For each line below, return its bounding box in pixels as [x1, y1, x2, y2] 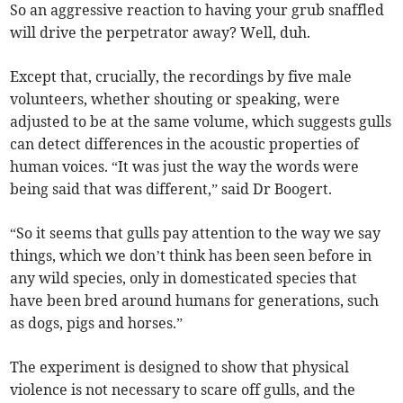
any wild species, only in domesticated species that [10, 268, 358, 287]
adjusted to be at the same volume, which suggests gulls [10, 112, 392, 130]
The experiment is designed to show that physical [10, 357, 350, 376]
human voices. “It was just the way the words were [10, 157, 360, 175]
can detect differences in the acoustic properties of [10, 134, 360, 153]
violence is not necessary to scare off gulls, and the [10, 380, 356, 399]
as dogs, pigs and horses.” [10, 313, 184, 332]
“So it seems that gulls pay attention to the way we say [10, 223, 381, 242]
